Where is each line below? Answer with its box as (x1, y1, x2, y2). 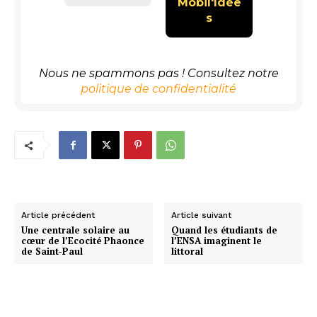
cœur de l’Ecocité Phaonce (21, 234, 144, 248)
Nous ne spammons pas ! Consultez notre (38, 67, 279, 81)
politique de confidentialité (81, 82, 236, 96)
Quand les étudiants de (171, 224, 278, 237)
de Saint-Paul (21, 245, 83, 258)
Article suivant (171, 210, 232, 221)
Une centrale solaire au (21, 224, 129, 237)
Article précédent (21, 210, 95, 221)
